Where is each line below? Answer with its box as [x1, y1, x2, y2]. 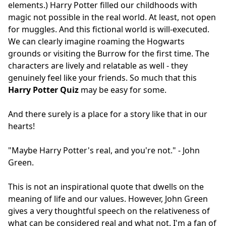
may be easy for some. [79, 84, 166, 95]
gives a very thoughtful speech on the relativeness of [8, 205, 210, 216]
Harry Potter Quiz [8, 84, 79, 95]
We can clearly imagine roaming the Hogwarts [8, 35, 185, 47]
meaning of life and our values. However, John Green [8, 193, 208, 204]
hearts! [8, 120, 35, 132]
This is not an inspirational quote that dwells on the [8, 181, 204, 192]
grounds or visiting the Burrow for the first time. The [8, 47, 209, 59]
